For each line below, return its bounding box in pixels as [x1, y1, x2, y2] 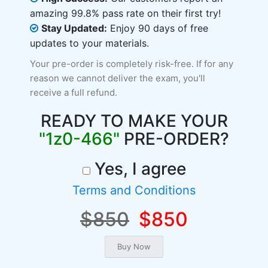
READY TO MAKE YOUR [40, 111, 228, 131]
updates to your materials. [30, 37, 149, 49]
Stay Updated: [41, 22, 107, 34]
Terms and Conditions [72, 183, 196, 197]
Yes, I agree [90, 159, 186, 179]
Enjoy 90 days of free [107, 22, 208, 34]
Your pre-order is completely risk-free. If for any [30, 58, 233, 69]
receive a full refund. [30, 87, 117, 98]
